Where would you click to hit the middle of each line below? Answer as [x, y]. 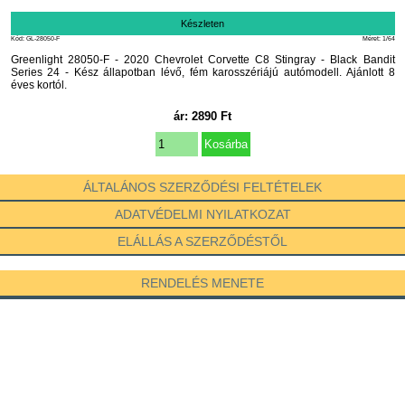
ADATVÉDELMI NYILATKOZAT [202, 214]
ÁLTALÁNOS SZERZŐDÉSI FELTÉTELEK [202, 187]
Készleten [202, 24]
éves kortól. [38, 85]
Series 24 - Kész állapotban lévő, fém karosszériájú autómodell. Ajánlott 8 [202, 72]
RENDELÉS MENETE [202, 283]
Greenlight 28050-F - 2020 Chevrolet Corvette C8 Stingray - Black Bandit [202, 60]
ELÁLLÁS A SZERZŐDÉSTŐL [202, 241]
